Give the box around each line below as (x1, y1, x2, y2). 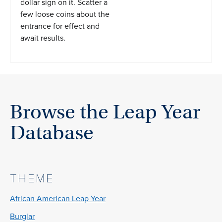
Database (10, 120, 94, 145)
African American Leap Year (10, 193, 106, 205)
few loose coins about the (20, 8, 110, 20)
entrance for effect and (20, 20, 100, 32)
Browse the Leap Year (10, 99, 201, 124)
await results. (20, 32, 65, 44)
